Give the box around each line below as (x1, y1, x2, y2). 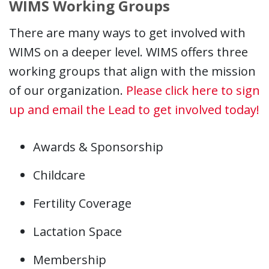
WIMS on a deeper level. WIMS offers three (9, 44, 248, 61)
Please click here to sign (126, 82, 260, 99)
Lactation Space (33, 223, 122, 240)
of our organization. (9, 82, 126, 99)
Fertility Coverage (33, 195, 131, 212)
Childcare (33, 167, 85, 184)
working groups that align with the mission (9, 63, 256, 80)
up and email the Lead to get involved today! (9, 101, 259, 118)
